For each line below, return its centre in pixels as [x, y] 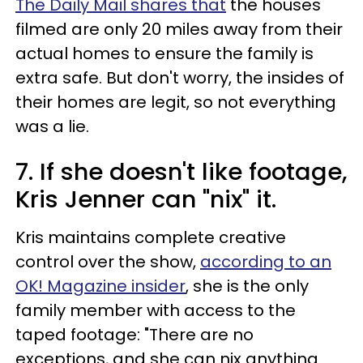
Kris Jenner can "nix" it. [146, 200]
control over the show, [108, 262]
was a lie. [52, 127]
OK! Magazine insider [100, 286]
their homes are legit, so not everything [176, 102]
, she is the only [247, 286]
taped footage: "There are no [135, 335]
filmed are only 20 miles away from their [179, 30]
